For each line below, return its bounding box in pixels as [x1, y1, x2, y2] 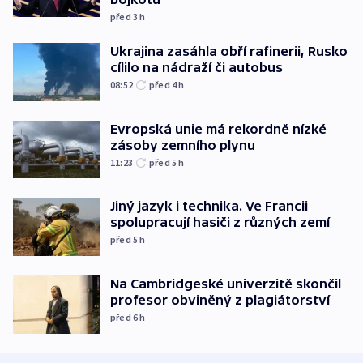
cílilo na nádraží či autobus [110, 60, 283, 75]
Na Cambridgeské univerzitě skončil [110, 276, 341, 291]
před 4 [149, 79, 179, 92]
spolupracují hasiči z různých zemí [110, 215, 330, 230]
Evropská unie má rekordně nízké [110, 121, 327, 136]
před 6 [110, 311, 140, 323]
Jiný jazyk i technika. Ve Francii [110, 199, 308, 214]
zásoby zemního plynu [110, 137, 255, 152]
